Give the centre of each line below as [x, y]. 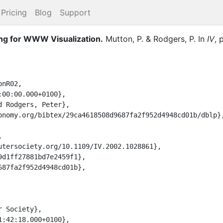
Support [75, 12]
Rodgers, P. [174, 39]
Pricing [14, 12]
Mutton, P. [124, 39]
